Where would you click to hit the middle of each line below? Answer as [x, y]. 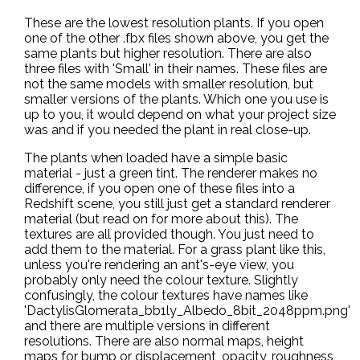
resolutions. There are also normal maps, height [164, 341]
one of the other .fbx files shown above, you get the [176, 38]
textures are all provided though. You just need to [169, 234]
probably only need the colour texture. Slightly [161, 280]
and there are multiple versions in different [147, 326]
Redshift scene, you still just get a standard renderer [177, 204]
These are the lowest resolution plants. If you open [174, 23]
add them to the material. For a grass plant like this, [175, 250]
